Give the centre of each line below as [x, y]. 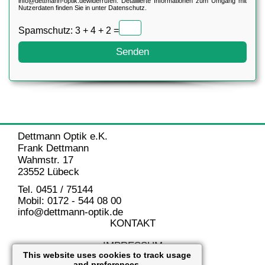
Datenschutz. [127, 8]
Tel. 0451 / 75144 [55, 190]
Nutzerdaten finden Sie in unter [63, 8]
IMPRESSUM [132, 246]
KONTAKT [132, 223]
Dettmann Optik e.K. [63, 136]
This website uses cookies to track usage [107, 255]
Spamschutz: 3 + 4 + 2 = [69, 30]
